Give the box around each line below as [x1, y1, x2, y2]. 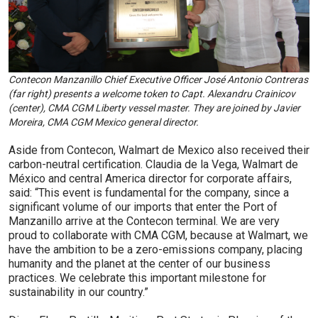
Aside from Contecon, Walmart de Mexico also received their [9, 143, 309, 157]
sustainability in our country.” [9, 285, 148, 299]
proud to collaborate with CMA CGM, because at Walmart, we [9, 228, 308, 242]
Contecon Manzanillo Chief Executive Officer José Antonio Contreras [9, 73, 308, 85]
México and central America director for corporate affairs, [9, 171, 292, 185]
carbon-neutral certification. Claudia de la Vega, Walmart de [9, 157, 298, 171]
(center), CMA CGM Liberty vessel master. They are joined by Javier [9, 102, 300, 114]
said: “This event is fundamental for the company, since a [9, 185, 289, 199]
